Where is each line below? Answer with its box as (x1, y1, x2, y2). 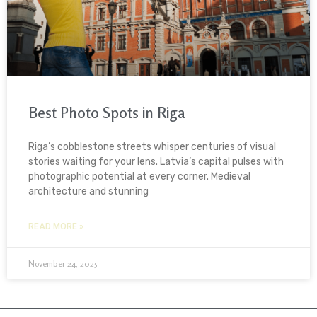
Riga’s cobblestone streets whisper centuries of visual (28, 141, 276, 154)
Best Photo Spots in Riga (28, 103, 185, 122)
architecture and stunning (28, 185, 149, 198)
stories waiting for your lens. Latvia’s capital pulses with (28, 156, 284, 168)
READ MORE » (28, 221, 83, 232)
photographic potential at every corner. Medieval (28, 171, 250, 183)
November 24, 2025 (28, 258, 98, 270)
